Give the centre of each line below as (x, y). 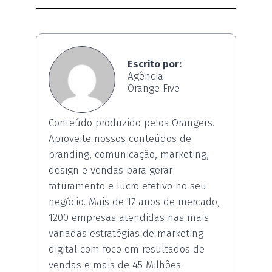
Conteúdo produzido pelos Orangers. (131, 123)
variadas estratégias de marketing (126, 233)
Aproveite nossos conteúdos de (120, 138)
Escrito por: (155, 64)
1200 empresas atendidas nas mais (129, 217)
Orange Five (154, 88)
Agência (145, 76)
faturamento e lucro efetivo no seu (127, 186)
